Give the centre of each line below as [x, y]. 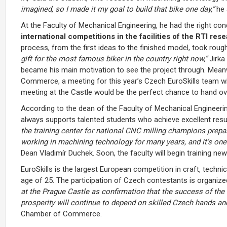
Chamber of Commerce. [61, 214]
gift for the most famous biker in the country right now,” [114, 59]
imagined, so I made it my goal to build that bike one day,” [119, 9]
